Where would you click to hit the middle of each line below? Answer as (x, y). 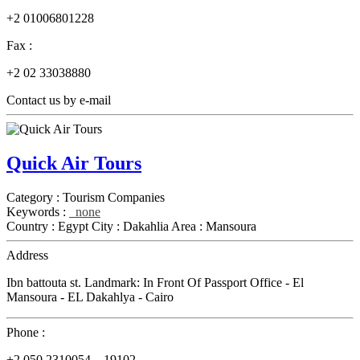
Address (27, 256)
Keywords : (38, 212)
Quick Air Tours (74, 164)
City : (107, 227)
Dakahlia (146, 227)
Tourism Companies (114, 198)
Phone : (26, 333)
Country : (32, 227)
